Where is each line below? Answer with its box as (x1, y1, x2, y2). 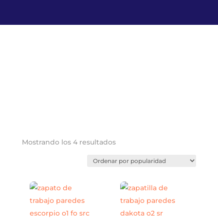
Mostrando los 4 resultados (21, 137, 116, 146)
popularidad (115, 159, 158, 168)
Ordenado (115, 137, 151, 146)
